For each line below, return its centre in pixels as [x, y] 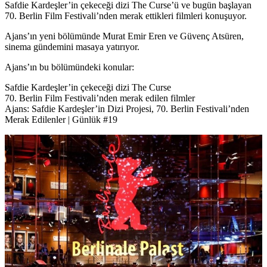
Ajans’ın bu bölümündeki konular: [69, 67]
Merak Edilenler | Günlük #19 [61, 119]
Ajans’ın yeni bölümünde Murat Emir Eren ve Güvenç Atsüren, [124, 36]
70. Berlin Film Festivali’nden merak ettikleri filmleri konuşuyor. [126, 15]
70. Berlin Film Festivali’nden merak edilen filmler [100, 98]
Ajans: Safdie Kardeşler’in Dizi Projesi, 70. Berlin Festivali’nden [127, 108]
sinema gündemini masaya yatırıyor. [72, 46]
